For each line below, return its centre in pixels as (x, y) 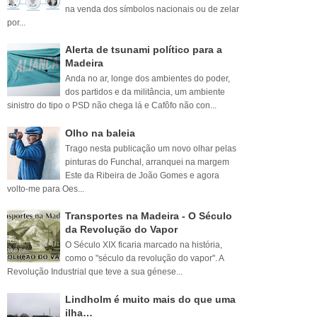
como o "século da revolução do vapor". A (144, 258)
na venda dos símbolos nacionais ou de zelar (152, 9)
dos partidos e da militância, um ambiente (145, 92)
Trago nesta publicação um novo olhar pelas (151, 148)
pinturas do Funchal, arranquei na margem (147, 162)
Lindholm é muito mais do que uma (150, 299)
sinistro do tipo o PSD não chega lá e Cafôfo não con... (112, 106)
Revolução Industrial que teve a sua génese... (95, 271)
